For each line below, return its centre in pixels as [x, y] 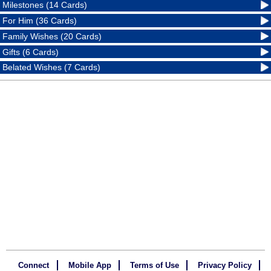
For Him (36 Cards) [40, 21]
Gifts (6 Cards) [31, 52]
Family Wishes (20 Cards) [52, 36]
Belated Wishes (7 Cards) [52, 67]
